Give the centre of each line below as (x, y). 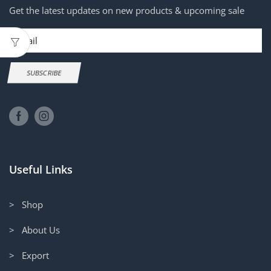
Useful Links (41, 169)
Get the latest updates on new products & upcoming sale (127, 11)
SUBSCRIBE (44, 73)
